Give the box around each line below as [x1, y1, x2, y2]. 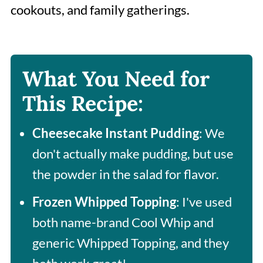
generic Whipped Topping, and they [32, 234, 229, 251]
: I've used [176, 193, 232, 210]
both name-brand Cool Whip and [32, 214, 214, 230]
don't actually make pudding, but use [32, 145, 234, 161]
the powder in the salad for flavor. [32, 166, 219, 182]
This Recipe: [22, 89, 143, 117]
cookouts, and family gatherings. [10, 1, 190, 18]
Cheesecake [32, 124, 103, 141]
